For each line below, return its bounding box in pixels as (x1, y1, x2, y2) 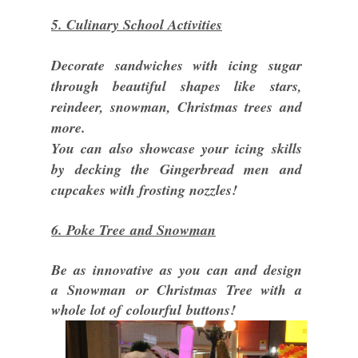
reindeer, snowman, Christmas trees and (51, 97, 302, 117)
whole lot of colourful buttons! (51, 300, 241, 320)
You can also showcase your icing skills (51, 138, 302, 158)
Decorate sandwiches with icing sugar (51, 55, 302, 75)
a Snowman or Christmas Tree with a (51, 280, 302, 300)
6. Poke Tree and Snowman (51, 220, 216, 240)
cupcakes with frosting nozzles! (51, 180, 242, 200)
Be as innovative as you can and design (51, 260, 302, 280)
